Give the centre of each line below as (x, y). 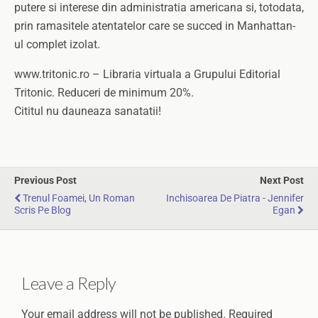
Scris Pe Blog (43, 210)
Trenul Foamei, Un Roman (79, 198)
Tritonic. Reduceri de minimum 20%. (104, 93)
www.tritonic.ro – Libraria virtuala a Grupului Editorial (147, 74)
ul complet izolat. (57, 44)
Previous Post (45, 181)
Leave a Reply (69, 283)
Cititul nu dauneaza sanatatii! (88, 111)
